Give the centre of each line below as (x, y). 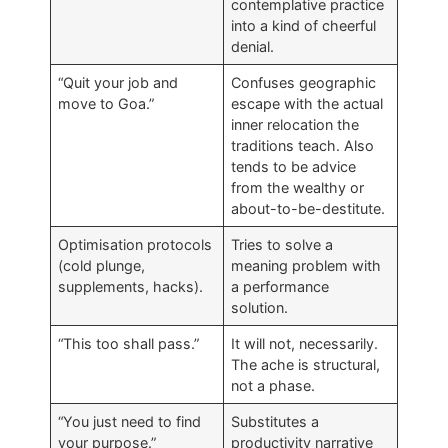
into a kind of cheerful (304, 25)
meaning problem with (306, 265)
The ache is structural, (306, 364)
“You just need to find (130, 421)
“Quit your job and (118, 82)
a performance (280, 286)
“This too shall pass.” (129, 343)
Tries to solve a (282, 244)
